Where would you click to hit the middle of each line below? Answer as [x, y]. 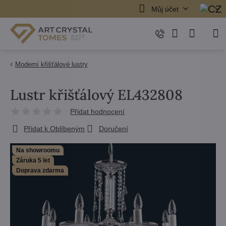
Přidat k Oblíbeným [54, 129]
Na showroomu [38, 150]
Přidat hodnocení [98, 111]
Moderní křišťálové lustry [51, 64]
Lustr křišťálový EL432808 [96, 95]
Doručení [113, 129]
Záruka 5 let [33, 160]
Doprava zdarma [40, 171]
